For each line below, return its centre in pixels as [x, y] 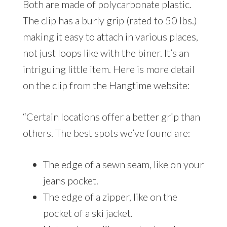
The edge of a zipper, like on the [110, 196]
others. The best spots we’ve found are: [106, 133]
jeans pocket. [70, 180]
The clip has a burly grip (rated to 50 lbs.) [110, 20]
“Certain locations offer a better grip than [111, 116]
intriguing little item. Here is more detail [108, 69]
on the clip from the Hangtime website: [106, 85]
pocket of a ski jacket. [88, 213]
